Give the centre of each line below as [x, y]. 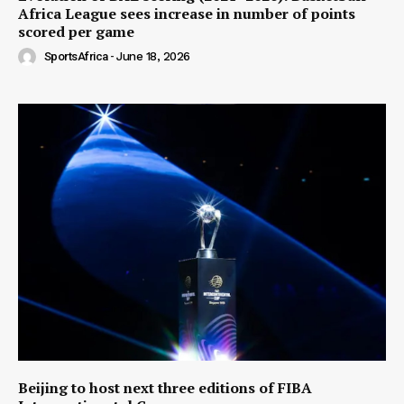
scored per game [76, 31]
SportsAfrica [76, 57]
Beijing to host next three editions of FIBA [165, 388]
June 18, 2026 [153, 57]
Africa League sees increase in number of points [187, 13]
